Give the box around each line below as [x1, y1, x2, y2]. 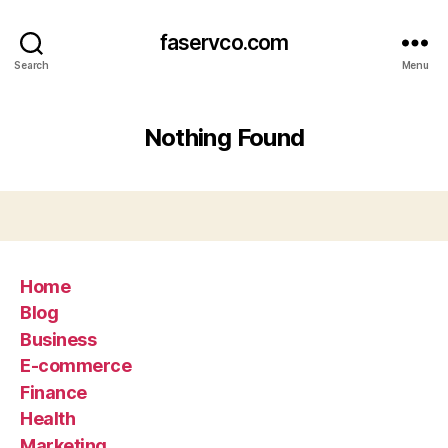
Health [20, 408, 76, 429]
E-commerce [20, 355, 132, 376]
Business [20, 328, 97, 350]
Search [14, 58, 49, 71]
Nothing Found [143, 123, 305, 152]
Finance [20, 381, 87, 403]
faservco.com [159, 29, 289, 55]
